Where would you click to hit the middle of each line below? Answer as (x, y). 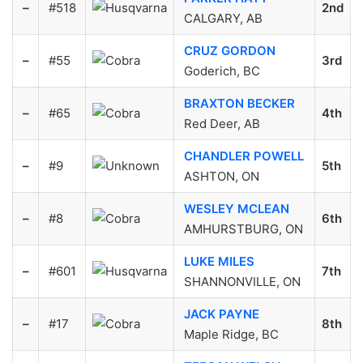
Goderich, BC (222, 71)
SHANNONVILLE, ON (242, 282)
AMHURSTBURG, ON (243, 229)
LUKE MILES (219, 262)
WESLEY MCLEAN (236, 209)
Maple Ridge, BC (231, 335)
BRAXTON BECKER (239, 104)
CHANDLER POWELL (243, 156)
